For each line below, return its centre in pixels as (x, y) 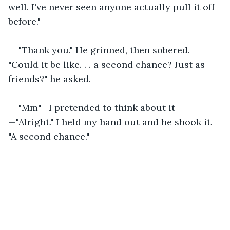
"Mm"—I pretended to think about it (97, 107)
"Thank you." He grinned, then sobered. (106, 50)
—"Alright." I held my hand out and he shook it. (112, 122)
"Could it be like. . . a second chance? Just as (108, 64)
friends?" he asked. (50, 79)
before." (24, 21)
